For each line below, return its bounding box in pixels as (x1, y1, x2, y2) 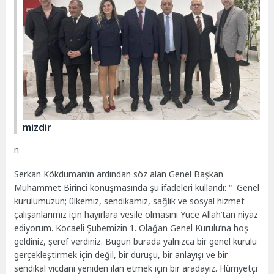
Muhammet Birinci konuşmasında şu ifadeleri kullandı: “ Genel (14, 182, 260, 194)
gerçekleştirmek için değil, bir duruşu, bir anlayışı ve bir (14, 249, 228, 261)
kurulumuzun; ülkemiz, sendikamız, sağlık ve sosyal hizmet (14, 195, 245, 207)
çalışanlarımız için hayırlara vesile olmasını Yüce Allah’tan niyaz (14, 209, 259, 221)
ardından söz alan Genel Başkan (94, 168, 224, 180)
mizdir (23, 120, 52, 135)
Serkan (14, 168, 44, 180)
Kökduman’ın (43, 168, 95, 180)
